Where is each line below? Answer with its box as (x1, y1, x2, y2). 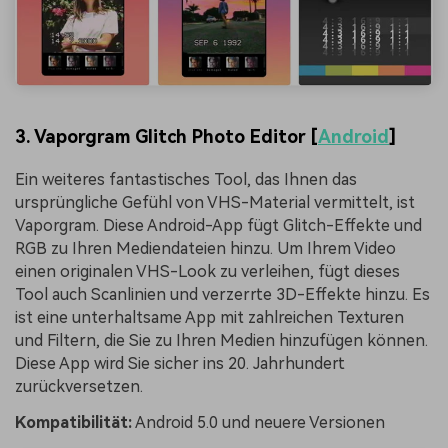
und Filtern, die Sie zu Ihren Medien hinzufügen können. (15, 330, 428, 350)
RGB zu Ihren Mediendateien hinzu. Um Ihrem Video (15, 238, 396, 258)
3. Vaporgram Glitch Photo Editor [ (15, 125, 318, 147)
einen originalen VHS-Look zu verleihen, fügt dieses (15, 261, 400, 281)
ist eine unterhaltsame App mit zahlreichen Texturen (15, 307, 404, 327)
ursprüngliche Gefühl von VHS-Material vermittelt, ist (15, 192, 415, 212)
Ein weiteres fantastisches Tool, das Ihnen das (15, 169, 357, 189)
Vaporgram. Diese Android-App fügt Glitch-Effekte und (15, 215, 422, 235)
